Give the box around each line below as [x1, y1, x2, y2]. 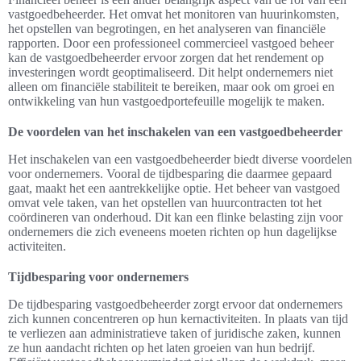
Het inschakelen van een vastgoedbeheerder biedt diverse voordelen [8, 152, 352, 167]
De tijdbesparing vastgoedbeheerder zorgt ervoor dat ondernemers [8, 297, 342, 312]
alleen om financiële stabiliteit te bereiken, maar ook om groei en [8, 80, 334, 94]
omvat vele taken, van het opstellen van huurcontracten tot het [8, 196, 322, 210]
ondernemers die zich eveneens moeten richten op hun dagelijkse [8, 225, 337, 239]
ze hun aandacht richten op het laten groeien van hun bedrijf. [8, 341, 315, 355]
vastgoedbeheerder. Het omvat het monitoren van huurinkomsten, [8, 7, 339, 22]
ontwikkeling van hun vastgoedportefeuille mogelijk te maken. [8, 94, 325, 109]
